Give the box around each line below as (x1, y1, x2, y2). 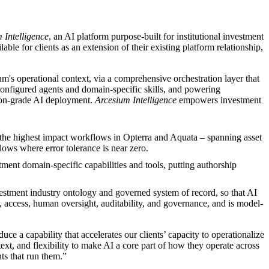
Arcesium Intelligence (95, 94, 177, 105)
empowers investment (177, 94, 261, 105)
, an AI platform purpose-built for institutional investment (49, 31, 264, 41)
